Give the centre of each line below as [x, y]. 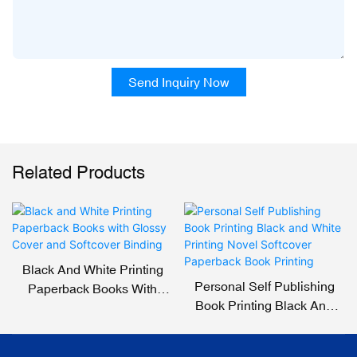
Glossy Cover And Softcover [93, 308]
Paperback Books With [93, 289]
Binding [92, 327]
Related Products [78, 172]
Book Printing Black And [265, 306]
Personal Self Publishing [264, 286]
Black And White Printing [92, 270]
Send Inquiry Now [178, 82]
